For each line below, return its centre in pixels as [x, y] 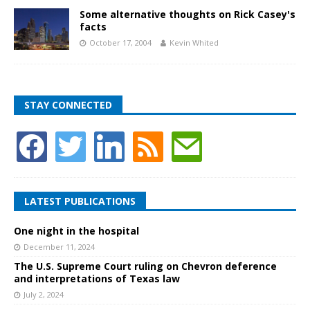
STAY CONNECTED [68, 105]
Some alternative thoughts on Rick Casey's [188, 15]
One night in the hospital [76, 231]
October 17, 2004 [120, 43]
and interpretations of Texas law [97, 279]
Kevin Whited [194, 43]
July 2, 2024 [44, 295]
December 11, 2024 [59, 247]
